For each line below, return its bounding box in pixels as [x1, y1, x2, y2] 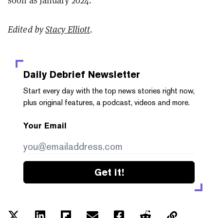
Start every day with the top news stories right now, [23, 86, 195, 96]
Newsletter [85, 69, 140, 81]
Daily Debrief [23, 69, 85, 81]
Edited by [8, 24, 45, 36]
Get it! [94, 166, 124, 179]
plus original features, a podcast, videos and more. [23, 98, 190, 108]
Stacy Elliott [45, 24, 91, 36]
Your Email [23, 121, 67, 131]
